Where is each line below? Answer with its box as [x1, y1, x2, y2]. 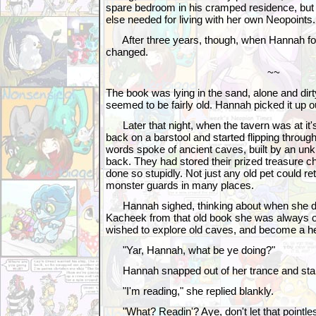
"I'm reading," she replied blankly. [106, 285, 274, 297]
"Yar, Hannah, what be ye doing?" [106, 244, 275, 256]
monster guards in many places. [106, 179, 254, 191]
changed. [106, 46, 148, 58]
